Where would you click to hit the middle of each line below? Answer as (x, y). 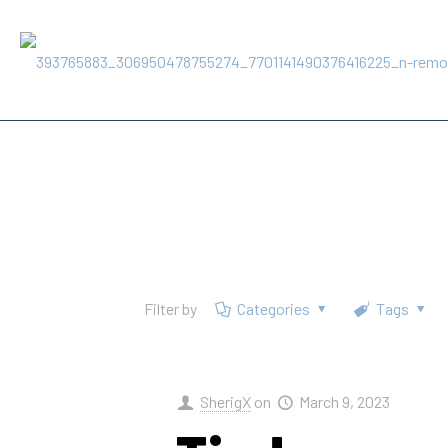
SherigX (225, 401)
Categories (274, 308)
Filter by (170, 308)
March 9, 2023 (345, 401)
